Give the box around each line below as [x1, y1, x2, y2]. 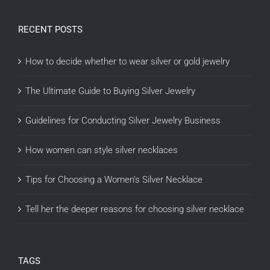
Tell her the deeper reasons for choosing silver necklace [25, 204, 244, 215]
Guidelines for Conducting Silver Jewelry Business [25, 115, 221, 127]
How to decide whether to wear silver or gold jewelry [25, 56, 230, 67]
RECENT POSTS [18, 24, 83, 36]
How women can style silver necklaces [25, 145, 178, 156]
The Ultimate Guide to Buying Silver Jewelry [25, 86, 195, 97]
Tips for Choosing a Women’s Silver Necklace [25, 174, 202, 186]
